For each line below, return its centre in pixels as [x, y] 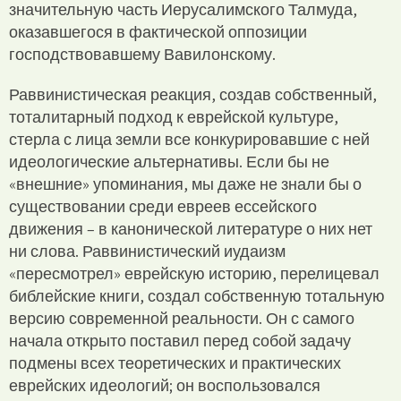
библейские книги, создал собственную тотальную [197, 295]
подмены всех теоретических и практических [175, 363]
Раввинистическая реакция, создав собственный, [193, 94]
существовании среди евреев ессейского [163, 206]
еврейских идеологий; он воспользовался [165, 385]
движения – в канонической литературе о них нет [191, 228]
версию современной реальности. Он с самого [182, 318]
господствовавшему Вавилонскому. [142, 54]
